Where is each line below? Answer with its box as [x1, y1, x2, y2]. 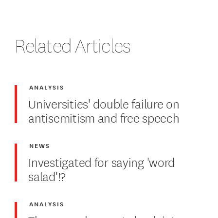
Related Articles [15, 33, 130, 58]
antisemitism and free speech [28, 108, 180, 127]
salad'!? [28, 166, 66, 185]
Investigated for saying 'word [28, 152, 175, 171]
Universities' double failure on [28, 94, 180, 112]
